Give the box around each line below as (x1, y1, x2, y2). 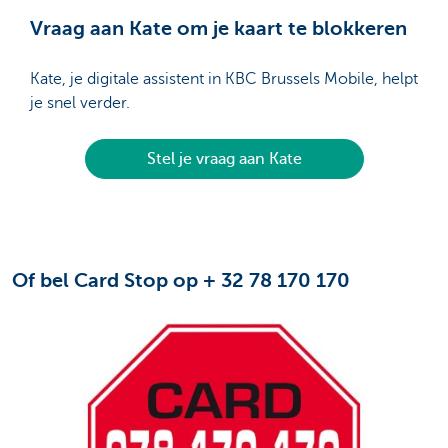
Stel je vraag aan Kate (146, 150, 302, 169)
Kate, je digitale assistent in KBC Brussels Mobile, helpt (30, 70, 418, 89)
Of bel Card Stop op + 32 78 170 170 (12, 269, 350, 293)
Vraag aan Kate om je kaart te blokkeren (30, 17, 407, 41)
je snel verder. (30, 94, 130, 113)
